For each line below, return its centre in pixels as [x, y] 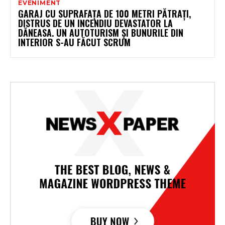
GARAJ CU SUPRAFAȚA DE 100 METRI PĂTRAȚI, [104, 13]
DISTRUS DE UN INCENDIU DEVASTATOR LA [95, 23]
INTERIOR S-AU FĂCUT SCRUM [74, 42]
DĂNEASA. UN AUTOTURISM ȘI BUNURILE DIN [101, 32]
